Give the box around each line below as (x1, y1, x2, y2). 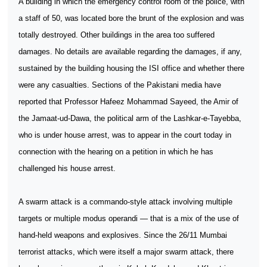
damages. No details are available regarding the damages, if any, (18, 47, 242, 56)
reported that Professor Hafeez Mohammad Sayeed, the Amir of (18, 97, 238, 106)
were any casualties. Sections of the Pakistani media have (18, 80, 221, 89)
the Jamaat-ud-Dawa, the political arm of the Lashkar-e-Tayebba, (18, 114, 241, 123)
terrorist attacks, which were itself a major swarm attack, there (18, 247, 234, 256)
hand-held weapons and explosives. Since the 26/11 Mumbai (18, 231, 227, 240)
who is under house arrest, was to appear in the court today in (18, 131, 231, 139)
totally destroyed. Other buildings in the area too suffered (18, 30, 215, 39)
